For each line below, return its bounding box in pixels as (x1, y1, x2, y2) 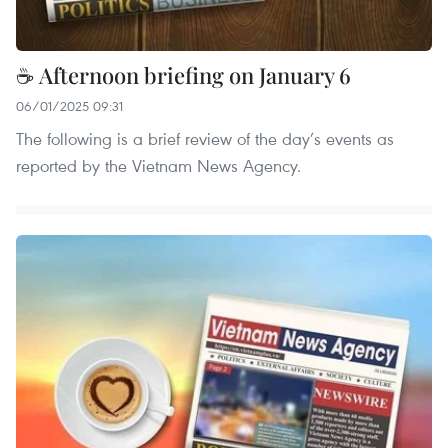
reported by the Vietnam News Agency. (16, 154, 301, 178)
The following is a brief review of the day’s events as (16, 127, 394, 151)
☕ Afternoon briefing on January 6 (16, 60, 351, 91)
